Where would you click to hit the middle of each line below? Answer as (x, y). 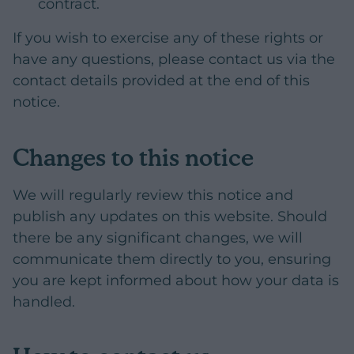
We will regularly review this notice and (153, 195)
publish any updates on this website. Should (170, 216)
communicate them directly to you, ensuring (172, 259)
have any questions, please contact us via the (174, 60)
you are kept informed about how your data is (176, 280)
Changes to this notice (133, 157)
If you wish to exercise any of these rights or (168, 38)
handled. (44, 301)
